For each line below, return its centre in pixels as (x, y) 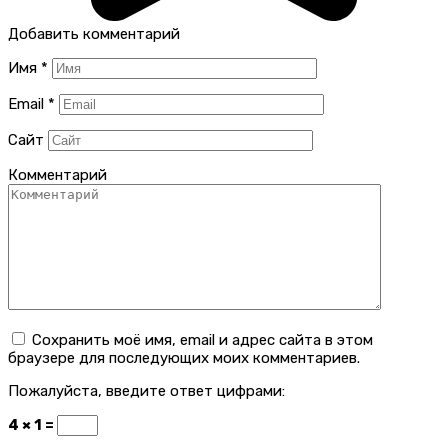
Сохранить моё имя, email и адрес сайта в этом (202, 339)
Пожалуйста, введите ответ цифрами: (146, 390)
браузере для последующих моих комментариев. (184, 357)
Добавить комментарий (94, 33)
